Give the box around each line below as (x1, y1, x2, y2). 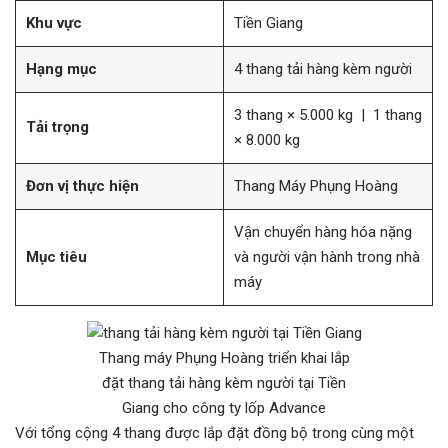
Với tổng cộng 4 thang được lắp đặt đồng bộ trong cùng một (15, 424, 414, 442)
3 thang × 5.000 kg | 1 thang (234, 106, 422, 124)
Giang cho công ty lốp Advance (122, 399, 326, 417)
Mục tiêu (26, 248, 87, 266)
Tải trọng (26, 118, 89, 136)
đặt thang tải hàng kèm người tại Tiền (102, 374, 346, 392)
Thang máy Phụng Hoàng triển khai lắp (98, 349, 350, 367)
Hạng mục (26, 60, 97, 78)
